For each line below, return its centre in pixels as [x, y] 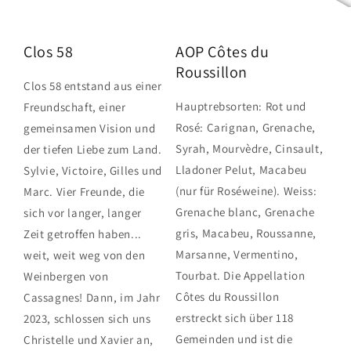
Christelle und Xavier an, [89, 339]
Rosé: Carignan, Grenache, [246, 127]
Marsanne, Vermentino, [237, 254]
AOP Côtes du [223, 52]
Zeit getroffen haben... [83, 233]
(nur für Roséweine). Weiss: [246, 190]
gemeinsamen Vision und [90, 128]
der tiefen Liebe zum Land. [93, 149]
